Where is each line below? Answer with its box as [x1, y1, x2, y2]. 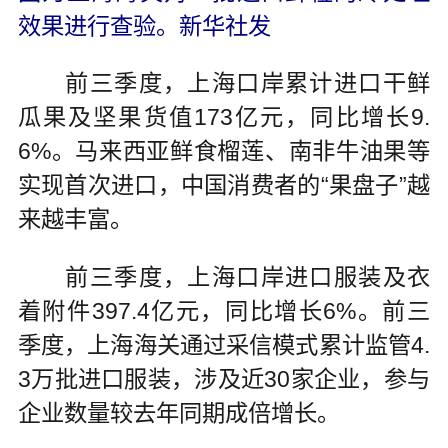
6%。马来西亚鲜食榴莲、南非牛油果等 [17, 138, 431, 165]
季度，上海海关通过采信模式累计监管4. [17, 332, 431, 359]
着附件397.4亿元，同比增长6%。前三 [17, 298, 431, 325]
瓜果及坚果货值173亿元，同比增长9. [17, 104, 431, 131]
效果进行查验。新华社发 [17, 12, 271, 39]
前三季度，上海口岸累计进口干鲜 [17, 70, 431, 97]
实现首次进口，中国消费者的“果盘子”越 [17, 172, 431, 199]
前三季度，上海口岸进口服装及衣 [17, 264, 431, 291]
